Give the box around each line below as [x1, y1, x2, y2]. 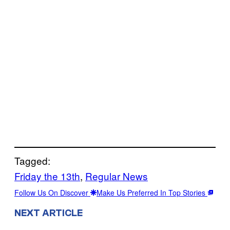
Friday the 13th [14, 168, 80, 183]
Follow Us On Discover [14, 187, 90, 198]
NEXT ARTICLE [14, 207, 83, 219]
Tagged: [14, 153, 50, 167]
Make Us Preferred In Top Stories [97, 187, 207, 198]
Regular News [85, 168, 148, 183]
